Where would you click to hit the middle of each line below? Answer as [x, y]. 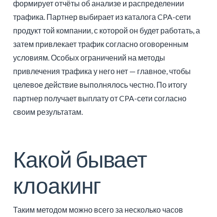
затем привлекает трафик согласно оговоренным [101, 44]
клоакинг [57, 185]
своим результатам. [48, 111]
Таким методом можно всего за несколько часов [98, 209]
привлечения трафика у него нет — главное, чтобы [102, 71]
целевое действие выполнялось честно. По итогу [100, 84]
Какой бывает [80, 159]
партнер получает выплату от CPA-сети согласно [100, 98]
